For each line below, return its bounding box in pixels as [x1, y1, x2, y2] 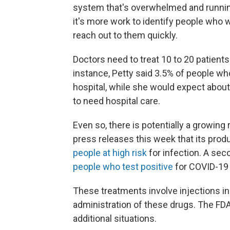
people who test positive [73, 161, 173, 172]
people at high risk [73, 147, 147, 158]
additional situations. [73, 213, 157, 224]
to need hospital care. [73, 95, 160, 106]
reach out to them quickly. [73, 30, 178, 41]
